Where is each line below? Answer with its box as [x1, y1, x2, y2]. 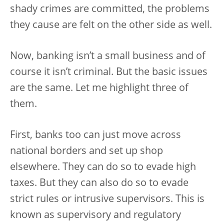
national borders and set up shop [10, 146, 163, 156]
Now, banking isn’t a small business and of [10, 51, 205, 61]
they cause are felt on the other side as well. [10, 20, 212, 30]
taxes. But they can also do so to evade [10, 178, 188, 188]
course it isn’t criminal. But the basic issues [10, 67, 207, 77]
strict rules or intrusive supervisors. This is [10, 194, 204, 204]
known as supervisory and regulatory [10, 210, 181, 220]
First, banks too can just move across [10, 130, 181, 140]
